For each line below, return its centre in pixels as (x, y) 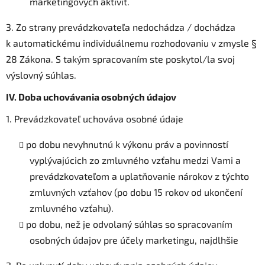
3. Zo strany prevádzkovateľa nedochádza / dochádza (121, 27)
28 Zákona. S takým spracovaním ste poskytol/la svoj (120, 59)
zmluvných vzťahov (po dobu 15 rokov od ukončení (136, 192)
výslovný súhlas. (41, 75)
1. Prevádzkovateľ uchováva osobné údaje (95, 118)
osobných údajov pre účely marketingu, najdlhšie (134, 240)
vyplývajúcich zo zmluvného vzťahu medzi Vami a (135, 160)
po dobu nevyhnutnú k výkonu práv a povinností (127, 144)
